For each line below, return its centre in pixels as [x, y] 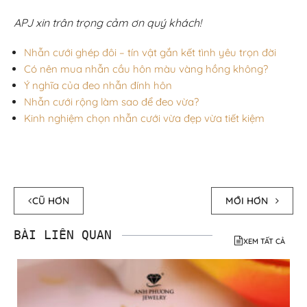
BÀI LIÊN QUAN [63, 234]
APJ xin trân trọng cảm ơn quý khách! [108, 22]
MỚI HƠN [248, 200]
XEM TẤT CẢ [264, 241]
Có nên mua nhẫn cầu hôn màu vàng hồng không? [146, 69]
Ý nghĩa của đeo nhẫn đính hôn [98, 85]
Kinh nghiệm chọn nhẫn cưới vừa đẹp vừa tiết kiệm [144, 118]
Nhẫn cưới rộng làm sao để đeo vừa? [111, 101]
